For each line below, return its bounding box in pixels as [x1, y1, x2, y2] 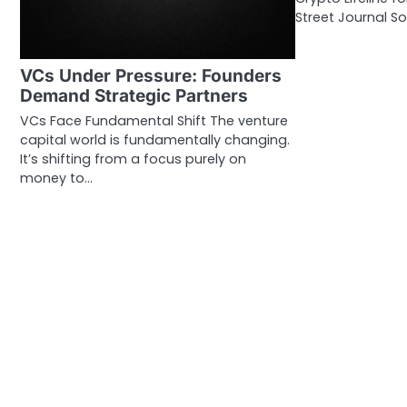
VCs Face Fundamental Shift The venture [20, 111, 288, 130]
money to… [20, 168, 93, 187]
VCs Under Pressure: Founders [20, 65, 282, 86]
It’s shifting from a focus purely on [20, 149, 246, 168]
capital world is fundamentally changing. [20, 130, 290, 149]
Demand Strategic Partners [20, 84, 248, 106]
